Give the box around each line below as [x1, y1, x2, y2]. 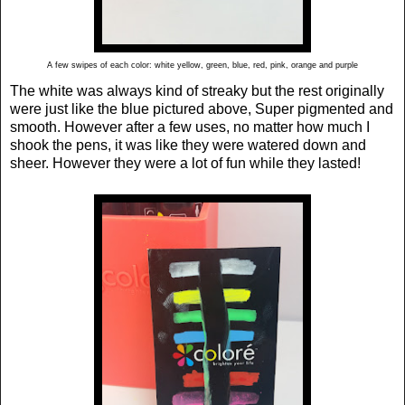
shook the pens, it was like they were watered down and [10, 137, 366, 153]
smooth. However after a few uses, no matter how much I [10, 118, 370, 135]
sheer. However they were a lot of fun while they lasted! [10, 155, 361, 171]
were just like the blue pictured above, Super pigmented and [10, 100, 393, 117]
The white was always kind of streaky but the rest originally [10, 82, 384, 99]
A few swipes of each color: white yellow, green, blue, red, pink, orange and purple [47, 60, 358, 70]
